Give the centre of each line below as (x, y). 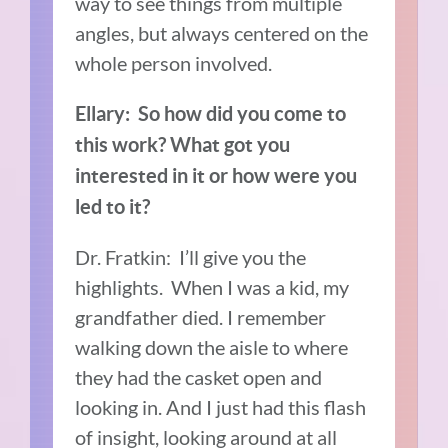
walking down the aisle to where (212, 347)
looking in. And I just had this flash (221, 407)
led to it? (113, 207)
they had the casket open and (199, 377)
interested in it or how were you (216, 176)
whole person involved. (174, 63)
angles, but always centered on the (222, 33)
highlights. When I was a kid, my (212, 287)
